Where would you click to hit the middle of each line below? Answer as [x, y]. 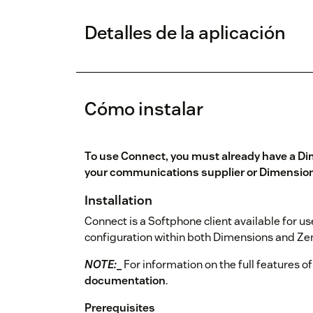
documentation [125, 281]
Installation [118, 201]
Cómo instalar [144, 109]
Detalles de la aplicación [185, 33]
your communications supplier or [172, 173]
